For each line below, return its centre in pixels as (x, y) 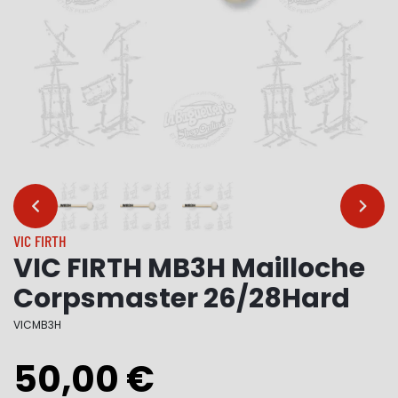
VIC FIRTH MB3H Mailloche (189, 268)
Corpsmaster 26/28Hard (182, 298)
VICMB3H (37, 325)
